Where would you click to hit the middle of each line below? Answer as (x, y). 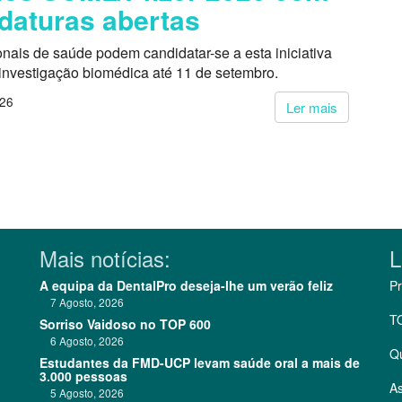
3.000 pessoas (83, 376)
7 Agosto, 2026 (82, 302)
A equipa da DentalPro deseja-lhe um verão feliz (186, 285)
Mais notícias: (105, 258)
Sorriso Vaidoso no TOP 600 (125, 324)
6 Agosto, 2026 (82, 341)
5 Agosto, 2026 (82, 393)
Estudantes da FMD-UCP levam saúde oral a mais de (200, 363)
